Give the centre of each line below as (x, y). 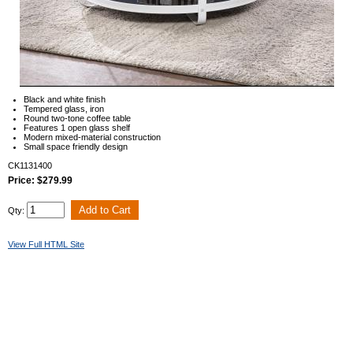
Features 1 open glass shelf (77, 128)
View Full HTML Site (46, 245)
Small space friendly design (76, 147)
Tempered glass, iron (64, 109)
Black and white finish (65, 100)
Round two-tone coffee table (77, 119)
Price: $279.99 (40, 181)
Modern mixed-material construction (92, 137)
